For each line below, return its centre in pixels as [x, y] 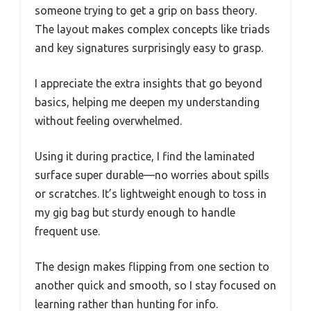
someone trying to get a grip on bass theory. [146, 10]
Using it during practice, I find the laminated [145, 156]
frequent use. [67, 231]
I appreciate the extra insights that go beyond [149, 83]
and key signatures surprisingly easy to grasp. [149, 48]
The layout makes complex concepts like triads [152, 29]
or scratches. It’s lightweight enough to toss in [151, 193]
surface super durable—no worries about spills [152, 175]
